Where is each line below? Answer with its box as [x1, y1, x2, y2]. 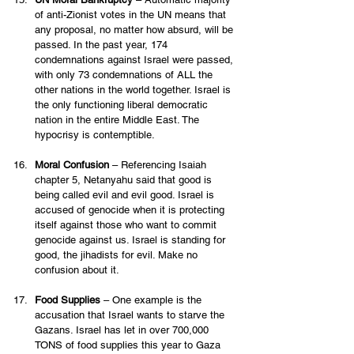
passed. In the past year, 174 [35, 39, 171, 51]
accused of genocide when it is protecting [35, 204, 228, 217]
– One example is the [100, 294, 205, 307]
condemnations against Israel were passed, [35, 54, 236, 66]
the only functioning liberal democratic [35, 99, 211, 111]
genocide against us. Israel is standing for [35, 234, 228, 247]
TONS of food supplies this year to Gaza [35, 339, 224, 352]
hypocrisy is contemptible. [35, 129, 158, 141]
